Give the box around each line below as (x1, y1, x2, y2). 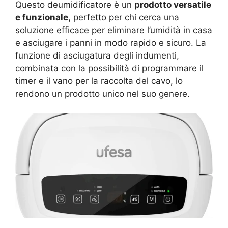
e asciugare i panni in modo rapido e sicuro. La (15, 37, 206, 48)
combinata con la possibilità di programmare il (15, 63, 204, 73)
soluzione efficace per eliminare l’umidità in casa (15, 24, 212, 35)
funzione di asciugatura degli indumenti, (15, 50, 179, 61)
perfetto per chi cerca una (71, 12, 179, 22)
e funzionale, (15, 12, 71, 22)
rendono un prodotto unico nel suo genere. (15, 88, 190, 99)
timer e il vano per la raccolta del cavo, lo (15, 75, 183, 86)
